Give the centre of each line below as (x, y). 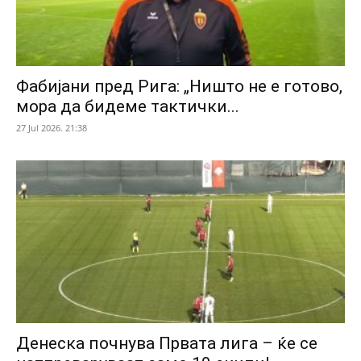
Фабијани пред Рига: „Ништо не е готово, (179, 87)
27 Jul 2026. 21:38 (52, 128)
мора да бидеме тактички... (128, 107)
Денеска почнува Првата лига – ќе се (167, 343)
